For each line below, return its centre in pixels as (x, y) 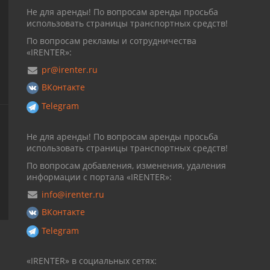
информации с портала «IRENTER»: (99, 177)
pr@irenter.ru (70, 70)
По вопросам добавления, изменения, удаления (126, 165)
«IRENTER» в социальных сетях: (92, 261)
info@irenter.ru (73, 194)
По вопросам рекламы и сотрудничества (111, 41)
